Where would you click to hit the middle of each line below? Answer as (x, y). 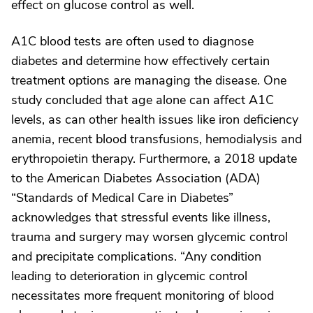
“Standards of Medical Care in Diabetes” (122, 197)
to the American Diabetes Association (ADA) (136, 178)
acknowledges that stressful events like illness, (141, 217)
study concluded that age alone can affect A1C (143, 100)
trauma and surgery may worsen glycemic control (150, 236)
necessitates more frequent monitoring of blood (143, 295)
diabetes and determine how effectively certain (140, 60)
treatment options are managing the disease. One (149, 80)
